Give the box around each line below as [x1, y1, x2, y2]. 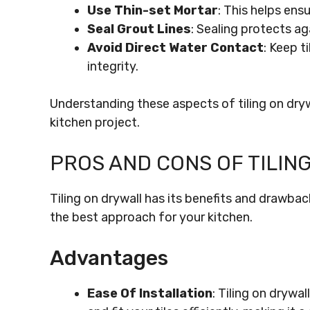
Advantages [50, 246, 168, 271]
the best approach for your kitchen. [50, 210, 253, 225]
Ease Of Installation [87, 286, 212, 301]
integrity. [87, 59, 138, 74]
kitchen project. [50, 115, 140, 130]
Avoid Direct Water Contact [87, 40, 264, 55]
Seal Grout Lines [87, 21, 191, 37]
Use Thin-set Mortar [87, 3, 218, 18]
